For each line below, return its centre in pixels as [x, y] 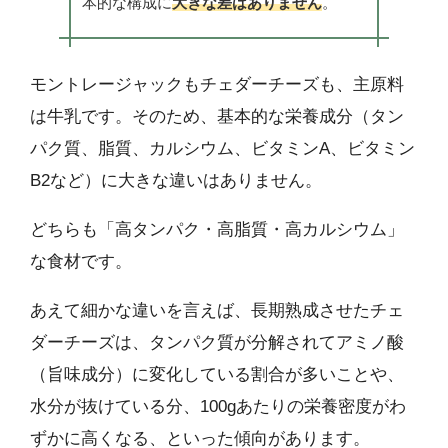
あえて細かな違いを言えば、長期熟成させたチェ [217, 311]
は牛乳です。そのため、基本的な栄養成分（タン [217, 117]
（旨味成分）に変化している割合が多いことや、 [217, 375]
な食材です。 [81, 262]
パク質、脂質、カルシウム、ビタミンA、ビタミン [222, 149]
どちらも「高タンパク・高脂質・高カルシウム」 [217, 230]
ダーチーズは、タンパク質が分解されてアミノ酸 [217, 343]
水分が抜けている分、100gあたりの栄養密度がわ [218, 407]
